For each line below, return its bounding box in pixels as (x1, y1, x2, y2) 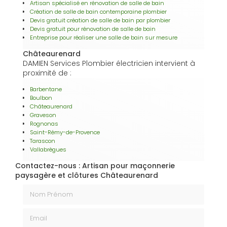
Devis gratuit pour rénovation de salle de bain (30, 24, 156, 33)
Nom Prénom (22, 183, 70, 194)
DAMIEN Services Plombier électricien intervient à (23, 58, 195, 68)
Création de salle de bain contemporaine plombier (30, 7, 167, 16)
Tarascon (30, 136, 55, 145)
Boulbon (30, 93, 52, 102)
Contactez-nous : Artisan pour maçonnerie (15, 160, 175, 171)
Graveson (30, 110, 56, 119)
